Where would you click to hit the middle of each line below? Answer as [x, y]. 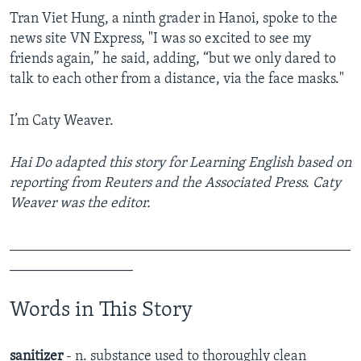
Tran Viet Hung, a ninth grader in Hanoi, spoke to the [174, 19]
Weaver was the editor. [80, 203]
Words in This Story [101, 310]
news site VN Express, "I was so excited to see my [160, 39]
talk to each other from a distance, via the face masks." [177, 79]
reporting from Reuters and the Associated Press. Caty [175, 183]
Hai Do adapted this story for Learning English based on [180, 163]
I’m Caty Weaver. [62, 121]
